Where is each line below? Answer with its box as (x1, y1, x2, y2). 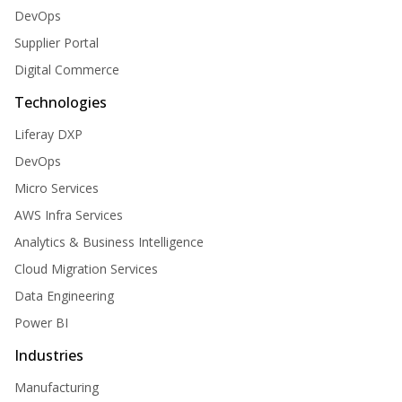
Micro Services (14, 179, 99, 197)
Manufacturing (14, 379, 99, 397)
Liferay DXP (14, 126, 83, 144)
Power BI (14, 314, 68, 332)
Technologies (14, 92, 107, 113)
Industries (14, 345, 83, 366)
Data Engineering (14, 287, 114, 305)
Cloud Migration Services (14, 260, 158, 278)
